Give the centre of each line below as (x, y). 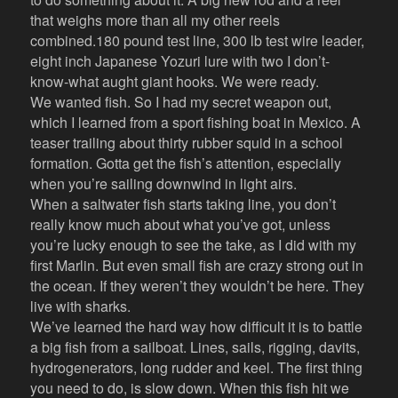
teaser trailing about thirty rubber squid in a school (187, 143)
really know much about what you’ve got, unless (181, 225)
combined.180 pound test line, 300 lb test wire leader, (198, 41)
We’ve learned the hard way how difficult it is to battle (197, 327)
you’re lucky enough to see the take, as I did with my (194, 245)
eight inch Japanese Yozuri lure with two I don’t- (180, 61)
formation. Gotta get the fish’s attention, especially (186, 163)
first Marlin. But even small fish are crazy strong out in (197, 266)
